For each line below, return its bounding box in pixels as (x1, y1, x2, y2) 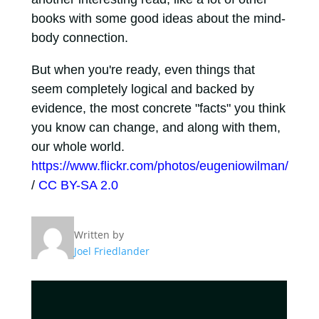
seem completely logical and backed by (31, 82, 254, 97)
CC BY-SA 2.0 (38, 178, 118, 193)
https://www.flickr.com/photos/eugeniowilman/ (31, 159, 288, 174)
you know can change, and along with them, (31, 120, 281, 135)
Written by (73, 228, 124, 242)
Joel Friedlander (73, 244, 150, 258)
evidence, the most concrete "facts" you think (31, 101, 286, 116)
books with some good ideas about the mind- (31, 11, 286, 26)
